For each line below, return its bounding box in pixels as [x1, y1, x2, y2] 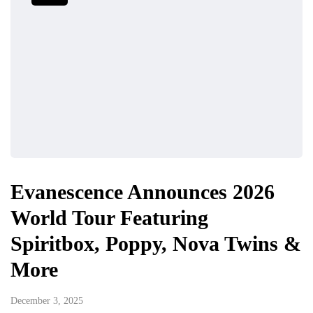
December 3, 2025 [10, 296, 83, 307]
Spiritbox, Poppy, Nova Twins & [10, 232, 301, 256]
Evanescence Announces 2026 [10, 180, 275, 204]
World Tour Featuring [10, 206, 208, 230]
